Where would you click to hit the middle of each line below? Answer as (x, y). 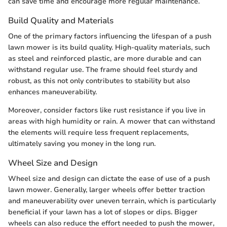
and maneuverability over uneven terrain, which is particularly (112, 201)
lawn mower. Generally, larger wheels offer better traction (106, 190)
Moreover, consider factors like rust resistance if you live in (107, 110)
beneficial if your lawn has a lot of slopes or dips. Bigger (103, 212)
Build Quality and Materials (61, 21)
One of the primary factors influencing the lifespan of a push (110, 36)
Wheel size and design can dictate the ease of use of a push (109, 179)
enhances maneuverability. (52, 92)
